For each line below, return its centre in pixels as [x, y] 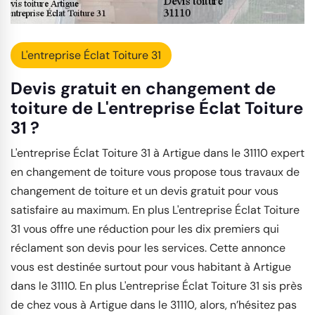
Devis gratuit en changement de [143, 89]
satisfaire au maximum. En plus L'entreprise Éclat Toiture [155, 210]
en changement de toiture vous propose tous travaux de [155, 172]
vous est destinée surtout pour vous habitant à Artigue [151, 267]
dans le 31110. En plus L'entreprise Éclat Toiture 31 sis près [156, 286]
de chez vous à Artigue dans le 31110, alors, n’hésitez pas [154, 305]
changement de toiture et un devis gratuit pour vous [144, 191]
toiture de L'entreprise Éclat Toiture [157, 108]
